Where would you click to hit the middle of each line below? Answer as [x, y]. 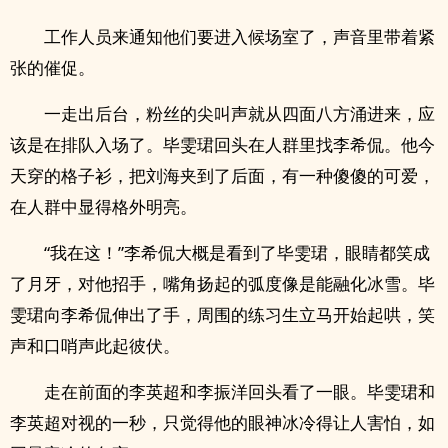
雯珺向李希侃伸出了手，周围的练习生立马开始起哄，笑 [222, 314]
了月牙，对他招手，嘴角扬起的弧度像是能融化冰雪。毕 [222, 283]
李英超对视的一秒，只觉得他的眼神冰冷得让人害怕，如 [222, 422]
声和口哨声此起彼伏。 [95, 345]
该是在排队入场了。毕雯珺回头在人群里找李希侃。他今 [222, 144]
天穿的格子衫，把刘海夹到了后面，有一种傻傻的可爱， [222, 175]
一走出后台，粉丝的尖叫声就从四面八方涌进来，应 [239, 113]
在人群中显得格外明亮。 [103, 206]
